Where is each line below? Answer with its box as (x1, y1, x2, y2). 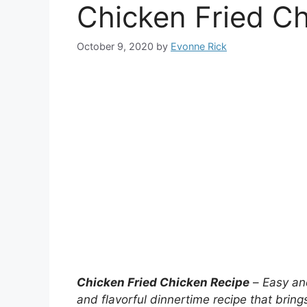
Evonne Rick (171, 40, 227, 53)
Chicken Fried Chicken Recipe (77, 275, 249, 290)
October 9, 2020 (77, 40, 153, 53)
